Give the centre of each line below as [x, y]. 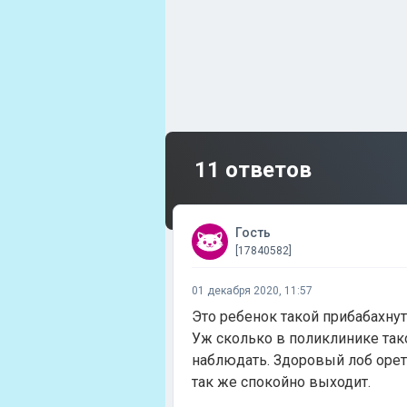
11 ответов [253, 170]
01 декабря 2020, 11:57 [252, 291]
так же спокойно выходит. [281, 382]
